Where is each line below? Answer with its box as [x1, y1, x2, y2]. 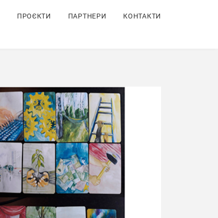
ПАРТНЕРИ [68, 12, 107, 20]
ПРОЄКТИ [17, 12, 51, 20]
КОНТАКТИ [123, 12, 161, 20]
